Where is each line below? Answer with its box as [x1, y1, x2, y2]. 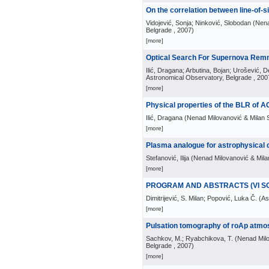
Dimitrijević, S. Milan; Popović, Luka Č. [146, 195, 257, 202]
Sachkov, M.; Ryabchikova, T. [146, 235, 233, 242]
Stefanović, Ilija [146, 154, 189, 162]
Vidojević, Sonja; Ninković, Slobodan [146, 19, 251, 26]
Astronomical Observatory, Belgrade [146, 74, 252, 81]
